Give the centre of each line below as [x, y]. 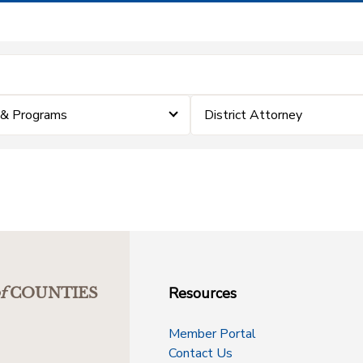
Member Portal [212, 334]
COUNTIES [54, 293]
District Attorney [253, 115]
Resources [203, 293]
